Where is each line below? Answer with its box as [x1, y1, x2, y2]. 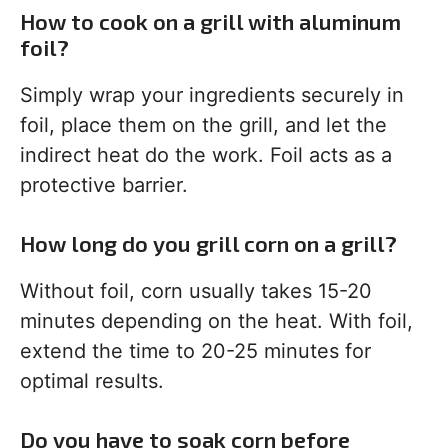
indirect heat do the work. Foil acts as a [20, 143, 392, 168]
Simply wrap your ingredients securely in [20, 83, 404, 108]
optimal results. [20, 369, 164, 394]
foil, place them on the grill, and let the [20, 113, 387, 138]
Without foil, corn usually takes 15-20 [20, 279, 372, 304]
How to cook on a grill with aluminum [20, 8, 401, 35]
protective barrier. [20, 173, 188, 198]
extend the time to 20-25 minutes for [20, 339, 371, 364]
